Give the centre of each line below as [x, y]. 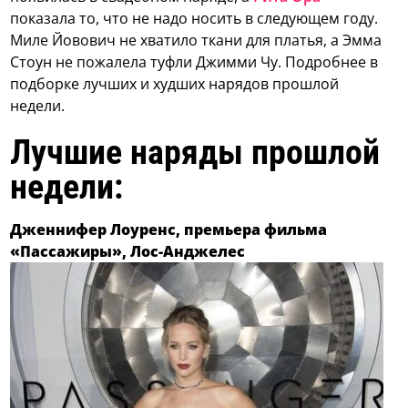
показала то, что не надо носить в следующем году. [194, 19]
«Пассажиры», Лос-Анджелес [128, 252]
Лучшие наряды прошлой [195, 152]
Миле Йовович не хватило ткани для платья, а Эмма [196, 41]
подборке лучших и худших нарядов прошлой [175, 84]
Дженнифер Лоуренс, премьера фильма [169, 230]
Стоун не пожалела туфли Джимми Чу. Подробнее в [194, 62]
